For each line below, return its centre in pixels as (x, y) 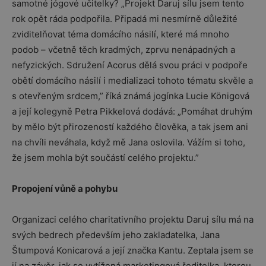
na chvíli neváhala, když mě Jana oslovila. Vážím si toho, (129, 142)
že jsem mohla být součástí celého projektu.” (105, 158)
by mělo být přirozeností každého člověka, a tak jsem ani (130, 127)
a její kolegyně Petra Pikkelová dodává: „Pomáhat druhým (132, 111)
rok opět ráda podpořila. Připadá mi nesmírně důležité (125, 19)
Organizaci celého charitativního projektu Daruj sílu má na (133, 219)
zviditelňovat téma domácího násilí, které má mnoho (121, 34)
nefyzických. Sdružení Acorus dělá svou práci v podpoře (130, 65)
